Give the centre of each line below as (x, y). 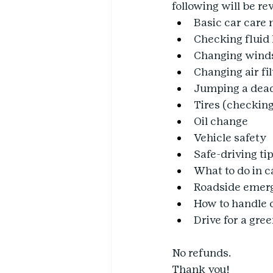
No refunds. (201, 253)
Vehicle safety (230, 138)
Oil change (221, 121)
